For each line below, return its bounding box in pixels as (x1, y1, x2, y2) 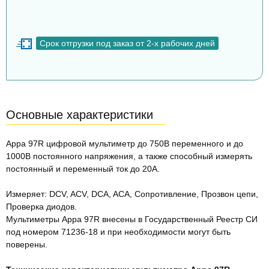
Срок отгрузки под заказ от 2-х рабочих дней (40, 38, 215, 48)
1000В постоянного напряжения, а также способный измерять (6, 151, 252, 161)
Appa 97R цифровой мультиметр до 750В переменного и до (6, 138, 243, 148)
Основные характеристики (6, 107, 153, 121)
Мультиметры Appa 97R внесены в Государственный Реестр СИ (6, 214, 258, 224)
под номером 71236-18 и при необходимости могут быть (6, 226, 231, 237)
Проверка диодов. (6, 201, 77, 211)
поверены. (6, 239, 47, 249)
